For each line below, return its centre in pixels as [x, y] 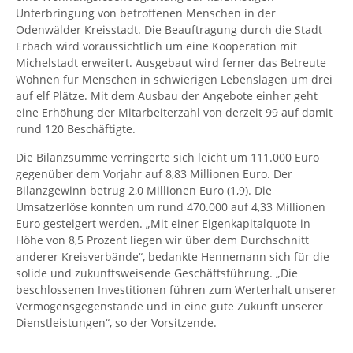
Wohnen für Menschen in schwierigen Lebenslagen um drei [174, 79]
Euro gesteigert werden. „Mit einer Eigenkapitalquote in [163, 223]
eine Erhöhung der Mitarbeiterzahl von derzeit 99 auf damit [174, 112]
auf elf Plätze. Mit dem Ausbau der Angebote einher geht [167, 95]
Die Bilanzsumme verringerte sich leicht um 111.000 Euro [167, 157]
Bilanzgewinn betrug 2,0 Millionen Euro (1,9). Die [144, 190]
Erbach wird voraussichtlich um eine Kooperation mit [156, 46]
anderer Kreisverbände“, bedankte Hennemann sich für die [173, 256]
